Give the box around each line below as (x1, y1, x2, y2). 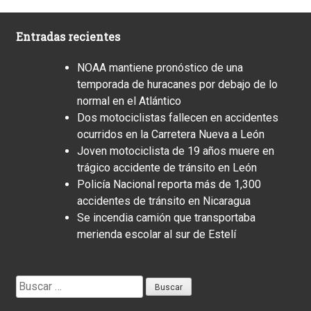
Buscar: (15, 276, 51, 289)
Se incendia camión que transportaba (77, 210, 255, 224)
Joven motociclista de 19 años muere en (77, 144, 274, 158)
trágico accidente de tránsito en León (77, 160, 257, 174)
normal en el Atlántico (77, 94, 181, 108)
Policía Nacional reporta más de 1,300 (77, 177, 261, 191)
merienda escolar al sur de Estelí (77, 227, 236, 241)
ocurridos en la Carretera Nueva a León (77, 127, 264, 141)
